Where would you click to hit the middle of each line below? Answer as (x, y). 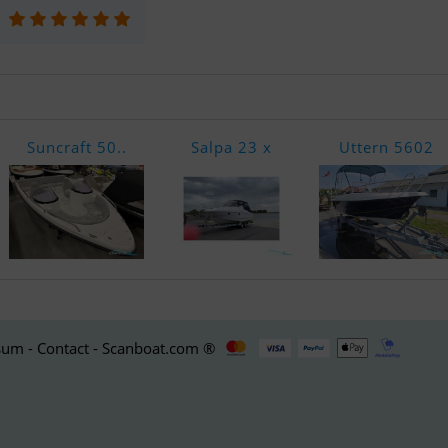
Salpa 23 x (231, 147)
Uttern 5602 (386, 147)
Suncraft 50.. (76, 147)
